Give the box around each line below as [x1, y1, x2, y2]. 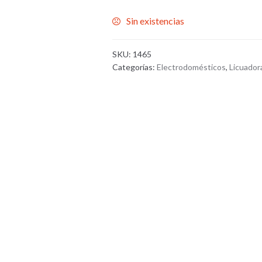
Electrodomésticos [157, 62, 226, 73]
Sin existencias [126, 15, 185, 26]
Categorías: [112, 62, 157, 73]
